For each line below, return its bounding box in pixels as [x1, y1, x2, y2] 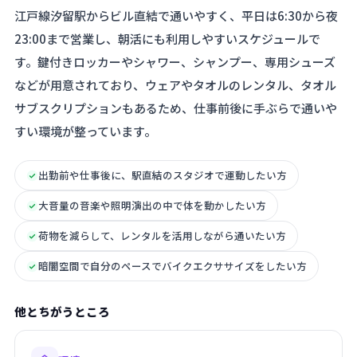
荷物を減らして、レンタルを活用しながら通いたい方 [38, 228, 286, 243]
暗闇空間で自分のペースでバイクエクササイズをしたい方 [38, 258, 307, 273]
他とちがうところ [14, 303, 110, 320]
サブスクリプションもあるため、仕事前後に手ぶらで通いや [14, 100, 337, 116]
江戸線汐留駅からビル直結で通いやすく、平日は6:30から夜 [14, 7, 338, 24]
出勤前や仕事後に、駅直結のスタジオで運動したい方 [38, 167, 287, 182]
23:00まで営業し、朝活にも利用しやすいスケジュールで [14, 30, 320, 47]
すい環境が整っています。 [14, 123, 156, 139]
